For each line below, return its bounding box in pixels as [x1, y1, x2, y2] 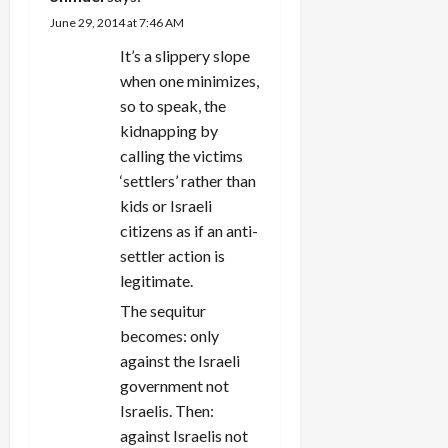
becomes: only [120, 325, 219, 345]
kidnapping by [120, 120, 218, 140]
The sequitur [120, 300, 206, 320]
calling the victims [120, 145, 243, 165]
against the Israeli [120, 350, 240, 370]
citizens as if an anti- [120, 220, 258, 240]
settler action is [120, 245, 225, 265]
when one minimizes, [120, 70, 259, 90]
